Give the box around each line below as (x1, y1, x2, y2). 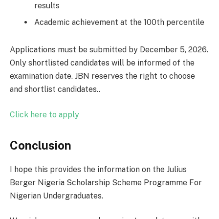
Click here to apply (10, 109, 79, 119)
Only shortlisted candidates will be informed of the (10, 58, 195, 68)
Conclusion (10, 138, 71, 152)
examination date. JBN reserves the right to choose (10, 71, 195, 81)
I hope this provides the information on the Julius (10, 164, 187, 174)
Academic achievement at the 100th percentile (34, 18, 204, 27)
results (34, 1, 60, 11)
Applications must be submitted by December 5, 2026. (10, 45, 208, 55)
